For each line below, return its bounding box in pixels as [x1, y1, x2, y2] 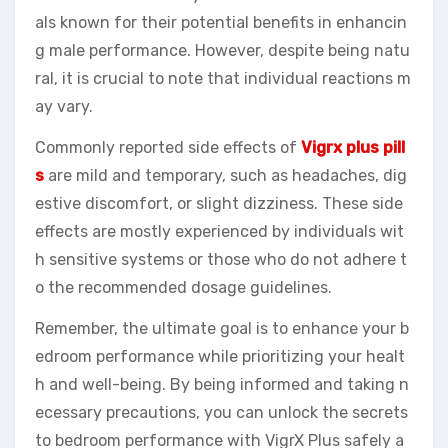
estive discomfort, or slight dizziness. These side [35, 193, 403, 213]
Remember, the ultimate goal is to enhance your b [35, 318, 409, 338]
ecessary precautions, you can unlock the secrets [35, 402, 408, 422]
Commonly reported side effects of [35, 137, 301, 157]
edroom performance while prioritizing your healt [35, 346, 405, 366]
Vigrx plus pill [301, 137, 405, 157]
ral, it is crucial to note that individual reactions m [35, 68, 411, 88]
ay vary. [35, 96, 93, 116]
